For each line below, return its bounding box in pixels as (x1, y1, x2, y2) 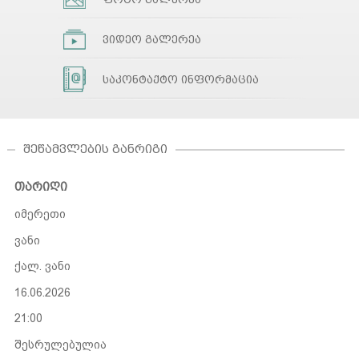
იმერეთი (14, 208, 66, 220)
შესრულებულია (14, 337, 107, 351)
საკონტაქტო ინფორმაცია (102, 73, 259, 86)
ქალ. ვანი (14, 260, 71, 273)
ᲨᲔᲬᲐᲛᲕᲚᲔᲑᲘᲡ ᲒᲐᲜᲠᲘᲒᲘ (22, 142, 167, 156)
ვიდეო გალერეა (102, 33, 201, 46)
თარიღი (14, 179, 67, 194)
